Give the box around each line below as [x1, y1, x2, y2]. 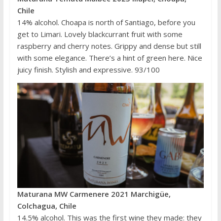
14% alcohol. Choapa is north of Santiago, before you [17, 17, 195, 28]
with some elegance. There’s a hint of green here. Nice [17, 53, 202, 63]
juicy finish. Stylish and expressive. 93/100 [17, 65, 160, 75]
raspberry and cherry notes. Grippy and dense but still [17, 41, 201, 51]
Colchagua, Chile [17, 201, 76, 211]
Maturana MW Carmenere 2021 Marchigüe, [17, 189, 171, 199]
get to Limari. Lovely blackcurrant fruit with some [17, 29, 183, 39]
